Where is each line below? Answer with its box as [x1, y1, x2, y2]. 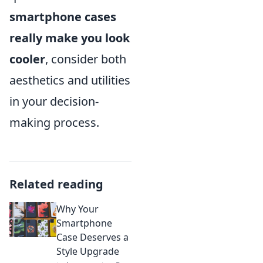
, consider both [45, 50, 126, 67]
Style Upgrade [56, 244, 119, 258]
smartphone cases [9, 8, 116, 25]
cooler [9, 50, 45, 67]
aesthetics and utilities [9, 72, 130, 88]
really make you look [9, 29, 130, 46]
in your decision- [9, 93, 99, 109]
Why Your [56, 202, 99, 215]
